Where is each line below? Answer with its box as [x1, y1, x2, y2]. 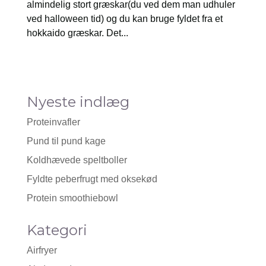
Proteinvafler [26, 117, 80, 127]
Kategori [26, 221, 87, 239]
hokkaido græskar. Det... [26, 28, 128, 38]
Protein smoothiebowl [26, 193, 118, 203]
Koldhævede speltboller [26, 155, 127, 165]
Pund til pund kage [26, 136, 106, 146]
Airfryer [26, 245, 57, 255]
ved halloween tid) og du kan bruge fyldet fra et [26, 14, 223, 24]
